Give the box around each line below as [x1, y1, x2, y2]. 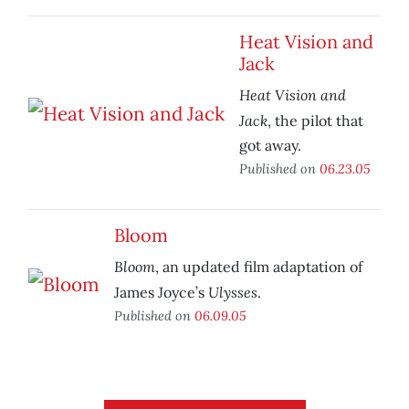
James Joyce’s [114, 283, 208, 302]
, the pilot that [267, 111, 363, 131]
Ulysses [208, 282, 257, 302]
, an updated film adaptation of [155, 257, 362, 277]
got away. [239, 136, 301, 155]
